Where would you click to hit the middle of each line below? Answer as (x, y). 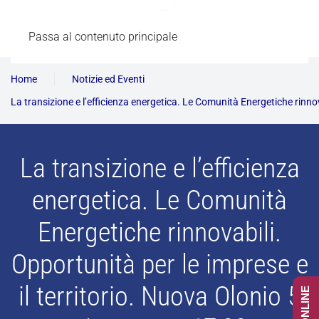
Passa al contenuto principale (103, 37)
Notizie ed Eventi (108, 79)
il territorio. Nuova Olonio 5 (159, 296)
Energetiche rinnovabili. (159, 232)
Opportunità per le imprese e (159, 264)
